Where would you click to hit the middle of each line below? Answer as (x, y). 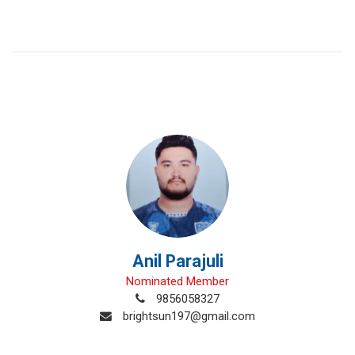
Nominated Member (177, 281)
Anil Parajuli (177, 261)
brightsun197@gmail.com (187, 316)
